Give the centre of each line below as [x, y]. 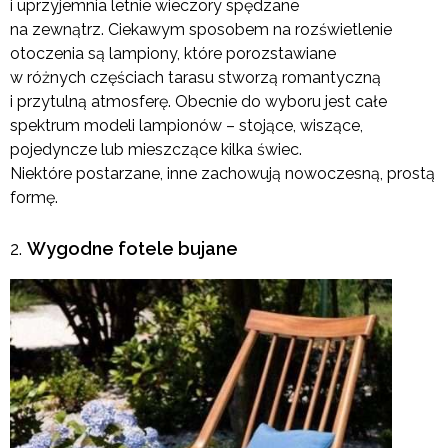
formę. [34, 197]
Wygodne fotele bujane [132, 248]
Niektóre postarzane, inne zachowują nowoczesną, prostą [222, 173]
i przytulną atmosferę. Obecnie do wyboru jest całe [198, 101]
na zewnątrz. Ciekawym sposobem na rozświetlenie [201, 29]
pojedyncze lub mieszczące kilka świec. [156, 149]
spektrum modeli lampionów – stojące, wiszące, [186, 125]
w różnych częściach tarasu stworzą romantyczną [195, 77]
